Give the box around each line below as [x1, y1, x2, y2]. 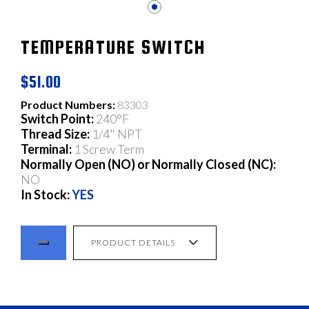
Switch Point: [21, 111, 94, 127]
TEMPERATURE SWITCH [21, 36, 206, 59]
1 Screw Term [72, 141, 144, 157]
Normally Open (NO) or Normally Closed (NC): [21, 157, 276, 172]
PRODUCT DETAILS [90, 237, 175, 248]
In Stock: [21, 187, 70, 203]
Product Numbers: [21, 98, 115, 112]
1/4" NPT [90, 126, 142, 142]
